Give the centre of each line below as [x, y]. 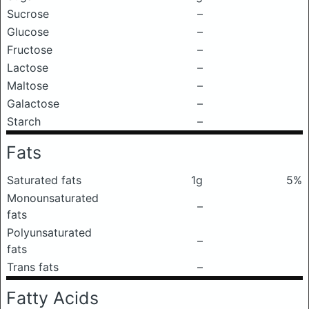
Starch [24, 121]
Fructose [30, 50]
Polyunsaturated [49, 232]
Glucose [28, 32]
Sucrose [28, 14]
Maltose [28, 86]
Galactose [33, 103]
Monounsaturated [53, 198]
